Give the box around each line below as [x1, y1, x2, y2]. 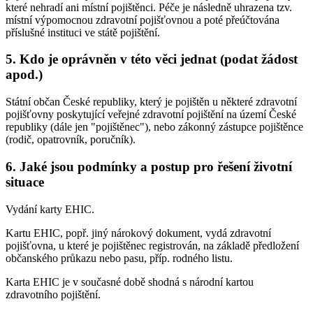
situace [6, 174, 44, 189]
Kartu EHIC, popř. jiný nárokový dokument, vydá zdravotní [6, 226, 271, 239]
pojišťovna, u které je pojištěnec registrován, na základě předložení [6, 239, 299, 252]
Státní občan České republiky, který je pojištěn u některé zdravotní [6, 96, 297, 108]
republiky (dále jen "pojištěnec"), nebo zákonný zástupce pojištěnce [6, 121, 303, 133]
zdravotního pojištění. [6, 288, 101, 300]
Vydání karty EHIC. [6, 203, 94, 215]
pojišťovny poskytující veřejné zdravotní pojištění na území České [6, 108, 296, 121]
